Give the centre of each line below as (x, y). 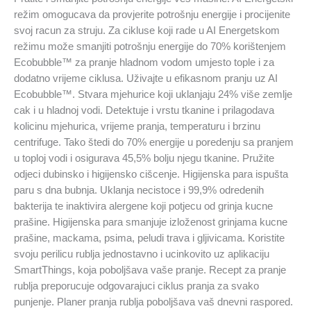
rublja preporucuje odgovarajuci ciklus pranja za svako (136, 286)
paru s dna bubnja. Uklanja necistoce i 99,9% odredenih (139, 191)
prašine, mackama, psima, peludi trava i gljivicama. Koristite (149, 238)
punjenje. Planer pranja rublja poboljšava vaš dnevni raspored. (153, 302)
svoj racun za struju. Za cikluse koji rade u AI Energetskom (147, 31)
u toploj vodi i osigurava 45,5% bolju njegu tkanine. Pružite (144, 159)
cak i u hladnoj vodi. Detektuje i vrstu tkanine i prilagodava (144, 111)
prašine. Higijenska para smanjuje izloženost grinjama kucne (151, 222)
